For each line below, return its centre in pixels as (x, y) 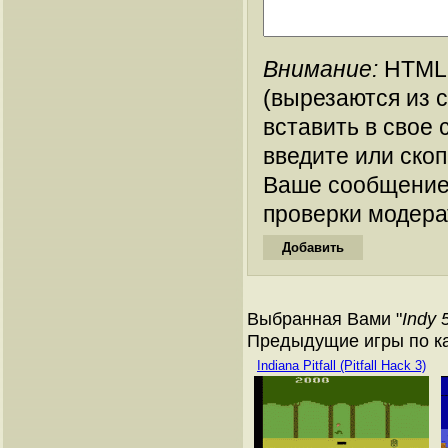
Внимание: (320, 69)
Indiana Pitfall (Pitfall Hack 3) (341, 365)
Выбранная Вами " (324, 318)
